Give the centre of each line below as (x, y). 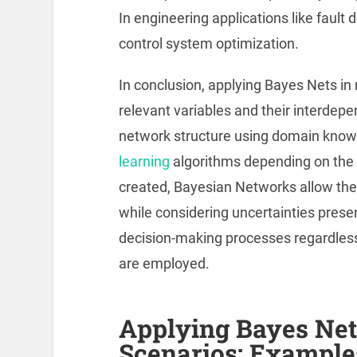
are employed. (164, 264)
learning (144, 162)
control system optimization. (208, 44)
